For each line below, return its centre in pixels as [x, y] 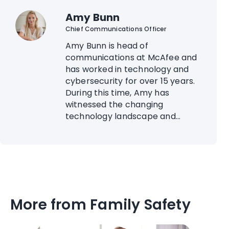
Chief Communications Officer [116, 29]
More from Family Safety [100, 205]
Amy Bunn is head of [107, 46]
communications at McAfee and [131, 58]
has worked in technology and [127, 70]
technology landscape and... [123, 117]
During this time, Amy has [117, 93]
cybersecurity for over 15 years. [130, 81]
